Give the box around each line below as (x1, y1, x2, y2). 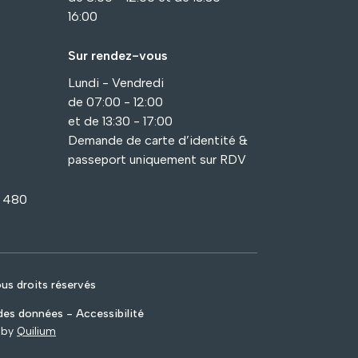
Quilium (17, 324, 56, 339)
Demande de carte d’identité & (68, 133, 248, 149)
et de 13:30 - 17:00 (68, 113, 173, 129)
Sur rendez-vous (68, 48, 168, 64)
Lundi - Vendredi (68, 75, 164, 91)
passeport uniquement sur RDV (68, 152, 246, 168)
